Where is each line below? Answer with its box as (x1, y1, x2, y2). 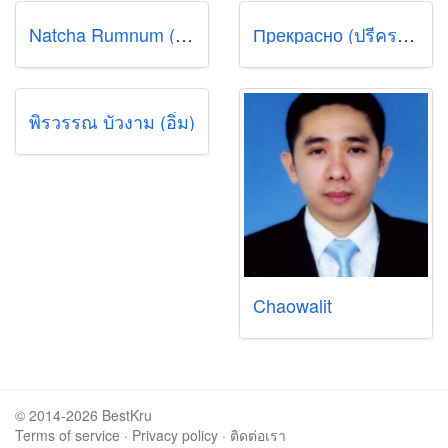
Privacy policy (132, 425, 218, 445)
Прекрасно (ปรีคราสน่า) (397, 21, 415, 47)
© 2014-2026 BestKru (15, 405, 152, 425)
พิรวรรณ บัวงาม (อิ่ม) (29, 108, 195, 134)
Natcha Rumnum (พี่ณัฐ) (175, 21, 193, 47)
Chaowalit (253, 292, 332, 318)
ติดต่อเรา (230, 425, 286, 445)
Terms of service (15, 425, 120, 445)
